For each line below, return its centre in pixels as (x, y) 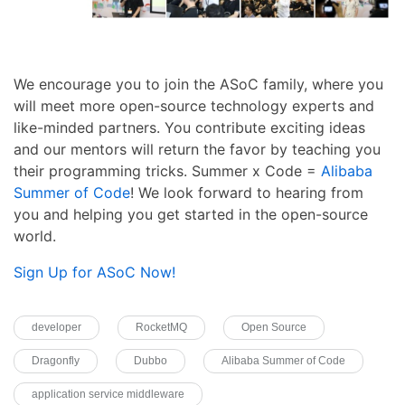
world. (35, 236)
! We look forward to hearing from (247, 193)
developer (57, 328)
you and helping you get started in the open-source (191, 215)
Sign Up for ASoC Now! (94, 273)
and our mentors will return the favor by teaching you (197, 150)
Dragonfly (56, 361)
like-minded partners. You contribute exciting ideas (189, 128)
